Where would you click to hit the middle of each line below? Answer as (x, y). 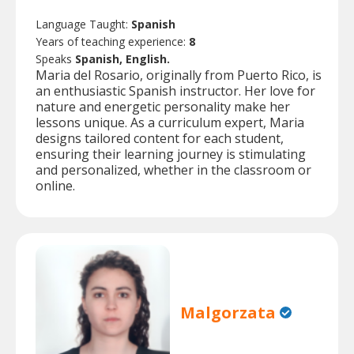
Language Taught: (83, 24)
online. (55, 186)
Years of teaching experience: (112, 42)
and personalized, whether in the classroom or (173, 170)
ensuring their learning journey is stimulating (171, 154)
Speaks (55, 59)
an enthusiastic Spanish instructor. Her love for (175, 91)
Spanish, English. (122, 59)
